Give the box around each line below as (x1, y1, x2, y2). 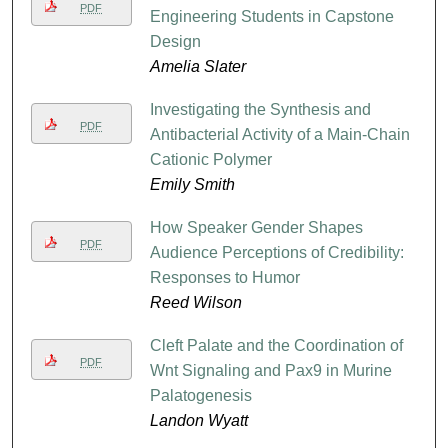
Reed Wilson (149, 293, 242, 311)
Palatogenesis (149, 386, 252, 404)
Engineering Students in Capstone (149, 8, 394, 26)
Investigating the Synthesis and (149, 100, 371, 118)
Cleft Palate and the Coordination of (149, 336, 403, 354)
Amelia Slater (149, 58, 246, 76)
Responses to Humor (149, 268, 300, 286)
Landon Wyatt (149, 411, 248, 429)
